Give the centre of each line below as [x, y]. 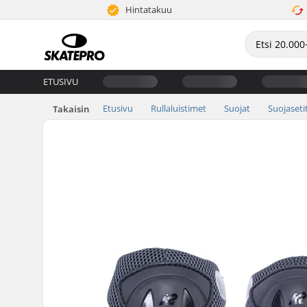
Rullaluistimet [179, 108]
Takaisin [71, 109]
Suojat [237, 108]
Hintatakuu [148, 10]
